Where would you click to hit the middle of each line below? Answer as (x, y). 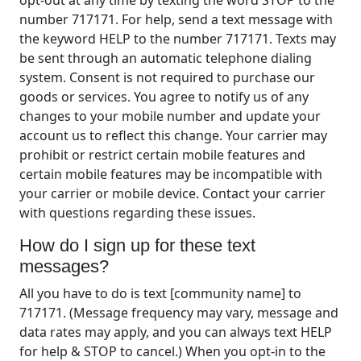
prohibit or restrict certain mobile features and (162, 154)
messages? (64, 266)
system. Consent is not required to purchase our (167, 77)
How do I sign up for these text (137, 245)
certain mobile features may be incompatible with (171, 174)
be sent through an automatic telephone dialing (166, 58)
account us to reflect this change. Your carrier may (173, 135)
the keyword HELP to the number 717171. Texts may (178, 38)
